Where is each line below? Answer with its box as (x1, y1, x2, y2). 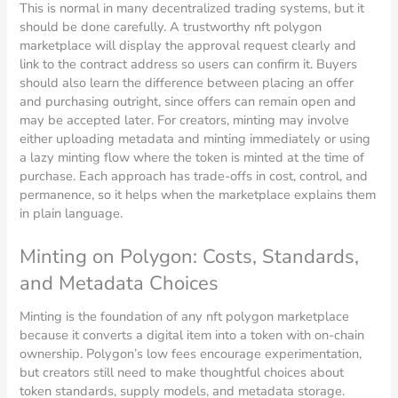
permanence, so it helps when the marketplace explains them (20, 185, 377, 203)
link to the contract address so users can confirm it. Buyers (20, 54, 358, 73)
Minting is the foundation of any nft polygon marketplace (20, 307, 350, 326)
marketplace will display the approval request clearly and (20, 36, 357, 54)
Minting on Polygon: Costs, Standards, (20, 243, 360, 271)
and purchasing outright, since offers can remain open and (20, 92, 357, 110)
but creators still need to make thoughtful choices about (20, 363, 345, 382)
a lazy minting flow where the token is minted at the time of (20, 147, 365, 166)
